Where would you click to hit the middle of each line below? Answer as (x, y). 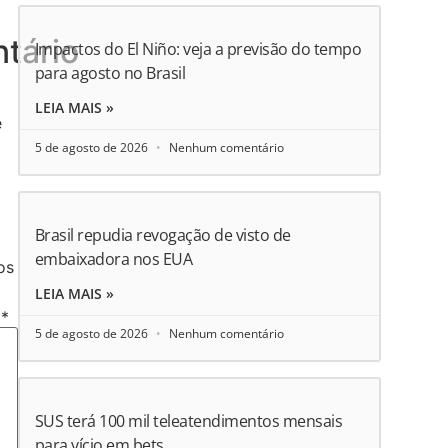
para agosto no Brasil (110, 72)
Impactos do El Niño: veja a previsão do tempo (198, 48)
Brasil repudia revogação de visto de (162, 234)
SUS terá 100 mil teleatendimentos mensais (188, 420)
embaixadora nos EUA (113, 258)
